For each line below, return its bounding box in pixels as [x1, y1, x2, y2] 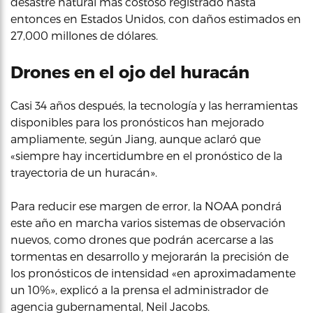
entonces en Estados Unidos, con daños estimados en [10, 12, 301, 25]
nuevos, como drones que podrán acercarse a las [10, 233, 273, 246]
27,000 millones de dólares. [10, 29, 158, 42]
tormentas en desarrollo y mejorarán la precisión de [10, 249, 289, 263]
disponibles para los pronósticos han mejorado [10, 115, 264, 129]
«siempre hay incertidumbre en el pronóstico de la [10, 149, 282, 162]
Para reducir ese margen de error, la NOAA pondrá [10, 199, 282, 212]
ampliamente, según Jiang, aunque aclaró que [10, 132, 261, 145]
